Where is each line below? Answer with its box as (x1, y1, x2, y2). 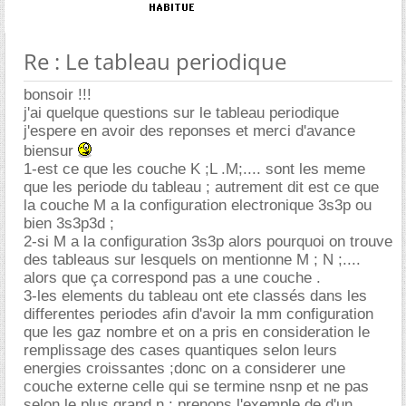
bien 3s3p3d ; (24, 214, 114, 232)
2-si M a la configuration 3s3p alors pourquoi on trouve (24, 232, 392, 250)
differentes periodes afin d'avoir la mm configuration (24, 304, 373, 323)
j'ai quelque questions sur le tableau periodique (24, 103, 339, 121)
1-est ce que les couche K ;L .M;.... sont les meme (24, 159, 365, 178)
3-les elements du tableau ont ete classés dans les (24, 286, 367, 304)
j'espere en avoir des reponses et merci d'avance (24, 121, 355, 140)
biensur (24, 141, 78, 159)
